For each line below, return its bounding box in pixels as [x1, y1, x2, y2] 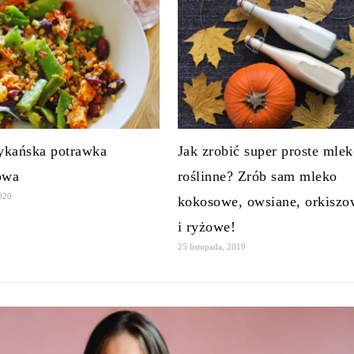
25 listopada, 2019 [177, 241, 246, 251]
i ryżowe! [177, 218, 236, 235]
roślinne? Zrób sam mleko [177, 168, 337, 184]
